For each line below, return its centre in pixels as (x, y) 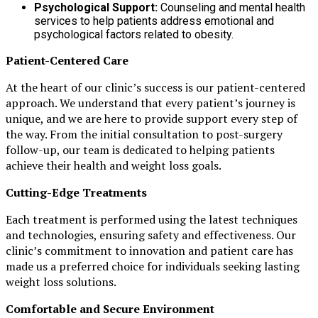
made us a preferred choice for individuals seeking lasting (153, 266)
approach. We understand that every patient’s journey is (150, 103)
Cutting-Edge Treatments (76, 192)
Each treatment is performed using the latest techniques (152, 219)
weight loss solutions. (61, 281)
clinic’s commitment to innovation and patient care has (149, 250)
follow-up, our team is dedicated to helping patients (140, 149)
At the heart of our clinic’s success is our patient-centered (155, 87)
